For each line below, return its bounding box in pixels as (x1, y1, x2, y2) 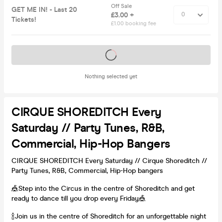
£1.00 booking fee (111, 20, 156, 27)
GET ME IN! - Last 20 (11, 5, 77, 14)
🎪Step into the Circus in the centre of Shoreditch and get (11, 184, 195, 193)
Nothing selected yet (85, 73, 137, 80)
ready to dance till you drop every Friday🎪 (11, 194, 146, 203)
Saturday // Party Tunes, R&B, (11, 120, 165, 135)
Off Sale (111, 2, 133, 9)
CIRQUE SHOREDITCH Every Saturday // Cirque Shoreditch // (11, 156, 207, 165)
